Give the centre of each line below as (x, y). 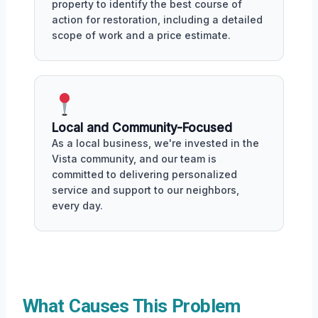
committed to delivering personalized (144, 174)
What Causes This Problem (132, 306)
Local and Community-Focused (142, 128)
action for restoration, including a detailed (157, 20)
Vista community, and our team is (134, 159)
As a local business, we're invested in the (155, 143)
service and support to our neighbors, (146, 190)
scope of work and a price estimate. (141, 35)
